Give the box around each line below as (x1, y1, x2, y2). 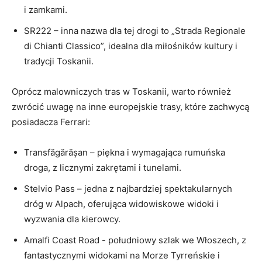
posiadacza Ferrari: (12, 116, 90, 127)
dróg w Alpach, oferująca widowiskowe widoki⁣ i (24, 198, 219, 209)
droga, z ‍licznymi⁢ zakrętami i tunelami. (24, 161, 181, 173)
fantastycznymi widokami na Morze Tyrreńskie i (24, 249, 220, 261)
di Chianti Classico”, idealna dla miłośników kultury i (24, 40, 237, 51)
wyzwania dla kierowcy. (24, 213, 120, 225)
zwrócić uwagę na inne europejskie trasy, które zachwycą (12, 101, 249, 112)
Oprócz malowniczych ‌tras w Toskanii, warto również (12, 85, 231, 97)
